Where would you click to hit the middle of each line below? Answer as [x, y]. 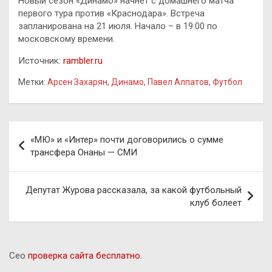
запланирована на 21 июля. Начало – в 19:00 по [118, 26]
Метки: [32, 82]
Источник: [41, 60]
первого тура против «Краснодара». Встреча [111, 13]
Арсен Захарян [77, 82]
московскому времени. [66, 39]
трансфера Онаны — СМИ [84, 152]
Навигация [48, 130]
